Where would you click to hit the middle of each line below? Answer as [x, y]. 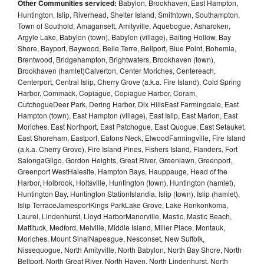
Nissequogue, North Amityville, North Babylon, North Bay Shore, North [130, 249]
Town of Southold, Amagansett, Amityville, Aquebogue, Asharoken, [124, 25]
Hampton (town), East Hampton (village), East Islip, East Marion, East [128, 115]
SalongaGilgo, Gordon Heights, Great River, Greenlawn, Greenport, [125, 160]
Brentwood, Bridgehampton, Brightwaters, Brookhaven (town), [116, 59]
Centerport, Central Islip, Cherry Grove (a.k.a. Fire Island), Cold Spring [129, 81]
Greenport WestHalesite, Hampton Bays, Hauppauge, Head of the [123, 171]
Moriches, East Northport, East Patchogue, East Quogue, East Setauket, [132, 126]
